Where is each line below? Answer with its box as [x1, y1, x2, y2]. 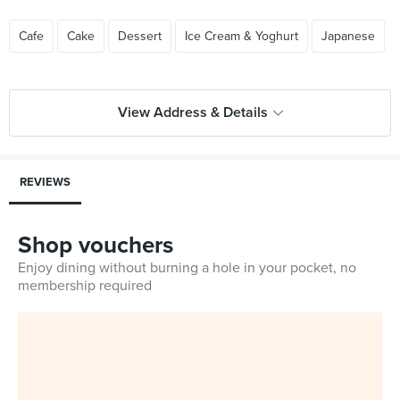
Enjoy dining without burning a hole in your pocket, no [18, 259, 356, 277]
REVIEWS [20, 175, 71, 189]
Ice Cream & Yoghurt [185, 29, 298, 44]
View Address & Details [117, 104, 268, 121]
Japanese [321, 29, 375, 44]
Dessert [118, 29, 162, 44]
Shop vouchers [18, 231, 173, 259]
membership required [18, 277, 152, 295]
